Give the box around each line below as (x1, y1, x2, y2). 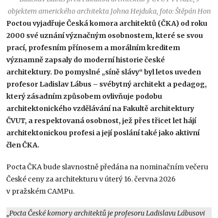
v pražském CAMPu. (6, 186, 75, 196)
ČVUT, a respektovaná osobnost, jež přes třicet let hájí (6, 116, 197, 125)
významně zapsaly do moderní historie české (6, 55, 165, 64)
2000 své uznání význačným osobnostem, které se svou (6, 31, 203, 40)
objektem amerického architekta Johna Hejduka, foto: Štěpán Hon (7, 6, 211, 16)
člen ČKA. (6, 140, 40, 149)
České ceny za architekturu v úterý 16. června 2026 (6, 174, 176, 183)
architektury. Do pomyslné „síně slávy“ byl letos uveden (6, 67, 201, 76)
